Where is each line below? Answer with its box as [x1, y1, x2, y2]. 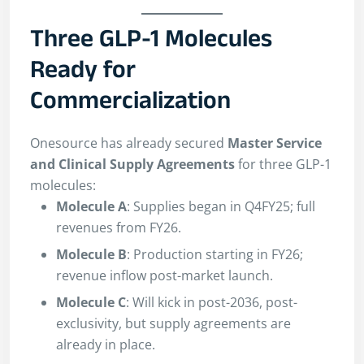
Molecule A [56, 197, 127, 216]
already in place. [56, 336, 155, 354]
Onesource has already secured [30, 134, 227, 153]
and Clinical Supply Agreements [30, 155, 235, 174]
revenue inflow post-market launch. [56, 266, 273, 285]
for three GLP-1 [235, 155, 331, 174]
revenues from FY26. [56, 219, 181, 237]
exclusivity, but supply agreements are [56, 314, 291, 333]
